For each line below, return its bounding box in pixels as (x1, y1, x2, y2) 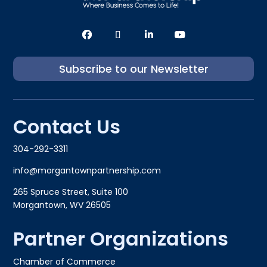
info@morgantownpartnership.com (13, 164, 162, 176)
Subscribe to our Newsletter (58, 61, 209, 76)
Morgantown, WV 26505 (13, 198, 111, 211)
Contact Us (13, 113, 121, 140)
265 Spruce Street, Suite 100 (13, 185, 129, 198)
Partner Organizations (13, 225, 229, 252)
